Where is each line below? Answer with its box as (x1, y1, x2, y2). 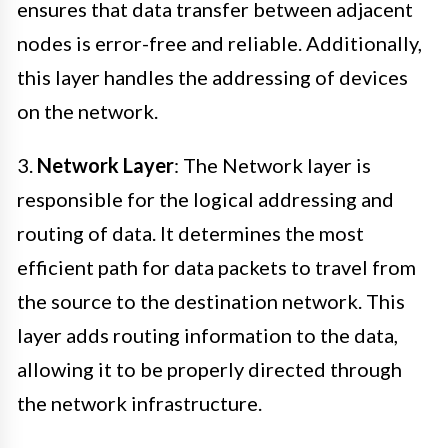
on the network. (17, 99, 158, 124)
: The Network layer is (174, 153, 371, 178)
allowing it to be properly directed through (17, 357, 402, 382)
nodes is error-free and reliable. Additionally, (17, 31, 422, 56)
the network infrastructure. (17, 391, 262, 416)
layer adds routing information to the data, (17, 323, 398, 348)
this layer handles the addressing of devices (17, 65, 408, 90)
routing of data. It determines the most (17, 221, 364, 246)
